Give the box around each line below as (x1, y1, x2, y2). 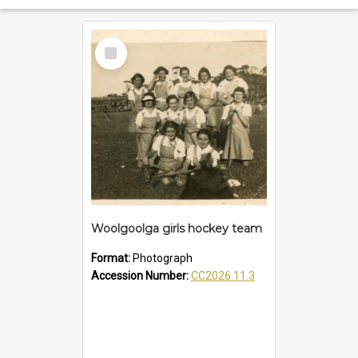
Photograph (133, 252, 193, 265)
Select (98, 37, 133, 52)
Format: (91, 252, 133, 265)
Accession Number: (91, 269, 191, 283)
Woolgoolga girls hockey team (91, 221, 262, 237)
